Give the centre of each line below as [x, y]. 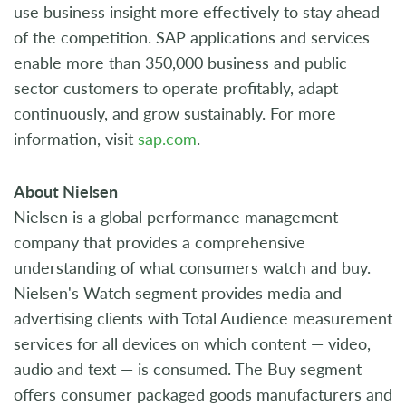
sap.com [167, 139]
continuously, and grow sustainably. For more [175, 113]
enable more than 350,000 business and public [180, 63]
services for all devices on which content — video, [192, 343]
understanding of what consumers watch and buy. [192, 267]
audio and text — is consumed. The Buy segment [188, 369]
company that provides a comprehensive [159, 242]
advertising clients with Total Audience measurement [203, 318]
